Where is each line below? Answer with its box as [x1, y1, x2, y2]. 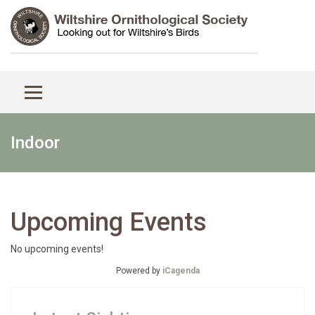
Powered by [115, 266, 162, 276]
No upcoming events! [11, 243, 103, 255]
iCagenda [162, 266, 200, 276]
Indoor [11, 133, 60, 153]
